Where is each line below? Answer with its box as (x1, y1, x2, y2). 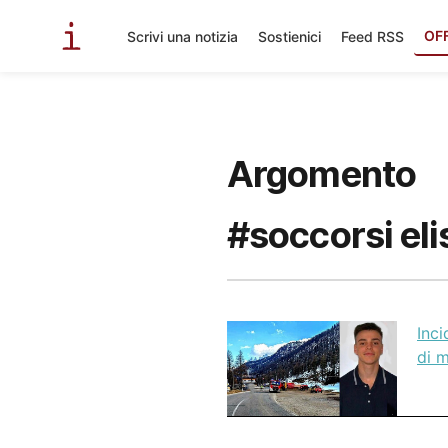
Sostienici (258, 27, 321, 45)
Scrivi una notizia (127, 27, 238, 45)
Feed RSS (341, 27, 404, 45)
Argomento (227, 152, 416, 196)
